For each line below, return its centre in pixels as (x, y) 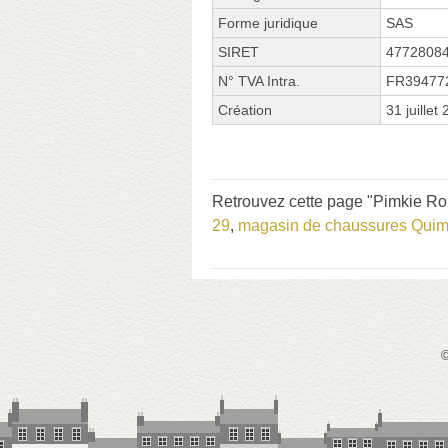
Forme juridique (268, 22)
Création (245, 109)
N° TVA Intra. (259, 80)
